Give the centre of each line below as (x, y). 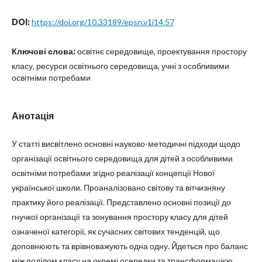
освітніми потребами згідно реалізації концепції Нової (113, 173)
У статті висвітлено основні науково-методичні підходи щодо (126, 144)
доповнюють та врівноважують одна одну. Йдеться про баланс (130, 246)
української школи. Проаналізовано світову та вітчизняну (118, 187)
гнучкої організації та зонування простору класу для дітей (120, 217)
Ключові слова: (44, 51)
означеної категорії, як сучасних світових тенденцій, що (116, 231)
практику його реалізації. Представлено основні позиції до (121, 202)
